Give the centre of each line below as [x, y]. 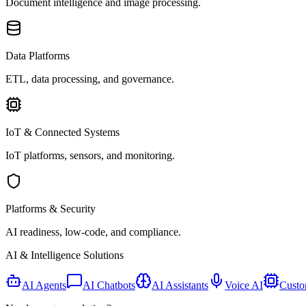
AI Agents [44, 285]
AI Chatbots [109, 285]
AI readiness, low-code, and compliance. [93, 232]
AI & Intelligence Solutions [65, 255]
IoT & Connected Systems [62, 132]
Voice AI [244, 285]
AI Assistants [180, 285]
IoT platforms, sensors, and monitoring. [90, 155]
